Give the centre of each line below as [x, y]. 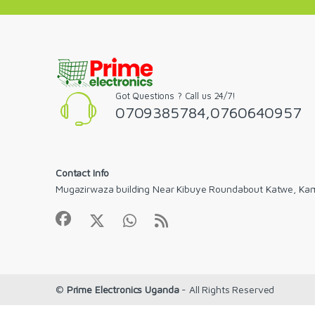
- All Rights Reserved [227, 290]
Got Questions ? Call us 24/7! [175, 95]
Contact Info [83, 172]
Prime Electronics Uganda [123, 290]
